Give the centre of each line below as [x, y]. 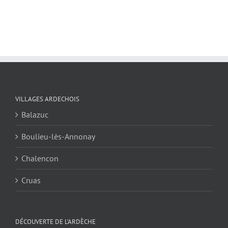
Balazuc [35, 114]
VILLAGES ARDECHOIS [47, 99]
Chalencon [40, 158]
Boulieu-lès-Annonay [58, 136]
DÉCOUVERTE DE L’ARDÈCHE [55, 221]
